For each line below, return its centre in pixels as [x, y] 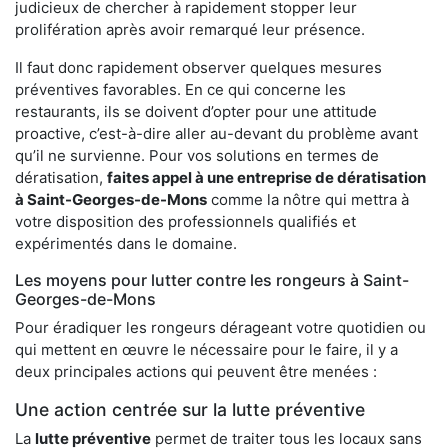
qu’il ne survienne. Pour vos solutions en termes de [197, 155]
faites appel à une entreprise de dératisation [266, 177]
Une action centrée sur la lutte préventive [190, 409]
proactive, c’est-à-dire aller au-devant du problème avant [216, 133]
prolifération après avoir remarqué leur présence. [190, 29]
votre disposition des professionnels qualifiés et [185, 221]
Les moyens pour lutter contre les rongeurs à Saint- [212, 279]
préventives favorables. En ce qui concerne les [180, 89]
